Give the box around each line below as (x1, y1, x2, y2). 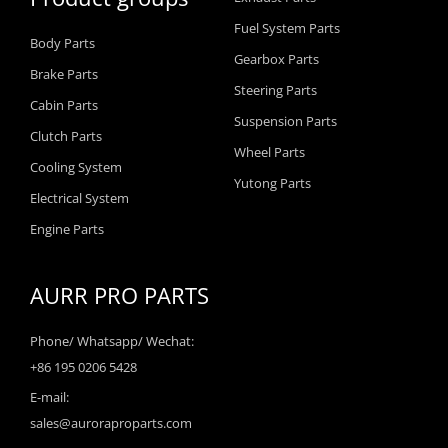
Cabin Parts (30, 96, 98, 114)
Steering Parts (234, 81, 317, 99)
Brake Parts (30, 65, 98, 83)
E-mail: (30, 388, 69, 406)
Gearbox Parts (234, 50, 319, 68)
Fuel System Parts (234, 19, 340, 37)
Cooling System (30, 158, 122, 176)
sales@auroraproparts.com (30, 414, 192, 432)
